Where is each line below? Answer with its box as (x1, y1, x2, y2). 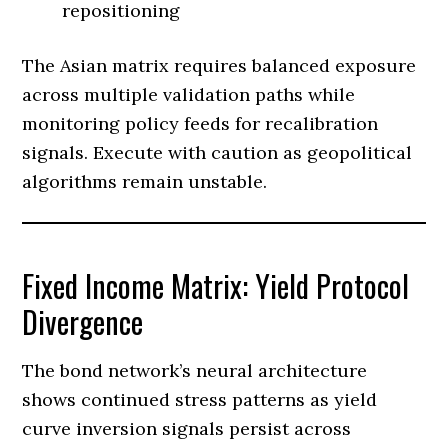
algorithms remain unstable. (22, 169, 268, 193)
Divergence (22, 298, 144, 344)
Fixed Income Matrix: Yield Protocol (22, 262, 410, 308)
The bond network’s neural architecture (22, 358, 368, 382)
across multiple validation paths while (22, 82, 356, 106)
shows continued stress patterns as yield (22, 387, 378, 411)
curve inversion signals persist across (22, 416, 352, 440)
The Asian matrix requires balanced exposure (22, 53, 417, 77)
